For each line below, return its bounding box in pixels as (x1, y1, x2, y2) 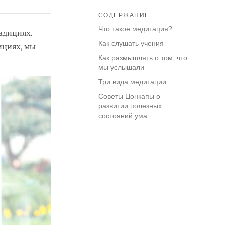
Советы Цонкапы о (98, 92, 160, 101)
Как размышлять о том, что (98, 54, 187, 62)
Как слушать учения (98, 39, 164, 48)
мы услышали (98, 63, 144, 72)
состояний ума (98, 111, 147, 120)
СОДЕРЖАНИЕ (98, 12, 150, 19)
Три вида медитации (98, 78, 166, 86)
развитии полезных (98, 102, 162, 110)
